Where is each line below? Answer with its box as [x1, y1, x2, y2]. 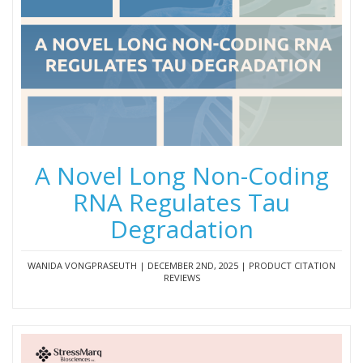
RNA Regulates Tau [73, 185, 290, 219]
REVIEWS [163, 271, 200, 284]
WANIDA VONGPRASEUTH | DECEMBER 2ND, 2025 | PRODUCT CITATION [28, 258, 335, 271]
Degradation [109, 211, 254, 246]
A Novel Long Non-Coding [34, 158, 329, 192]
